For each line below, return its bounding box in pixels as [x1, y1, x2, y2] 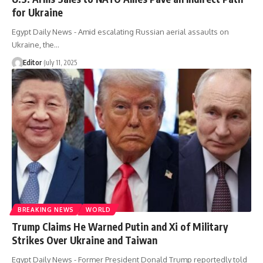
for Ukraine [12, 5, 63, 19]
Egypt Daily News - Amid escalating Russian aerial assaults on [12, 26, 229, 36]
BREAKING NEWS [18, 206, 75, 214]
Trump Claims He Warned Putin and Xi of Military [12, 220, 228, 234]
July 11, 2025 [43, 58, 77, 67]
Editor [22, 58, 42, 67]
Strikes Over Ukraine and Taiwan [12, 234, 157, 247]
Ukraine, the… [12, 39, 59, 49]
